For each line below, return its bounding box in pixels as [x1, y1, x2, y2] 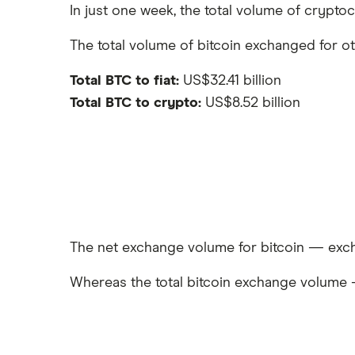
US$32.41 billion [179, 74, 281, 88]
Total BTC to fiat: [70, 74, 179, 88]
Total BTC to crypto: [70, 96, 201, 110]
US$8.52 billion [201, 96, 300, 110]
